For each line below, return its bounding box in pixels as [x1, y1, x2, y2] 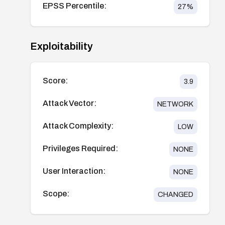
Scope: [43, 189, 69, 198]
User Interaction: [43, 166, 105, 175]
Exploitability [30, 40, 93, 52]
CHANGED [157, 190, 193, 198]
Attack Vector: [43, 98, 96, 107]
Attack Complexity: [43, 121, 114, 130]
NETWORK [157, 100, 193, 108]
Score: [43, 76, 68, 85]
